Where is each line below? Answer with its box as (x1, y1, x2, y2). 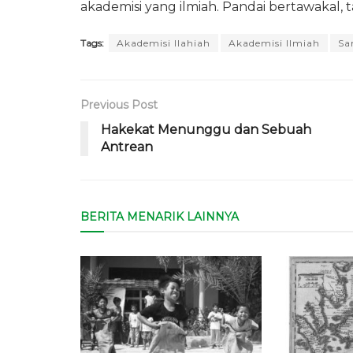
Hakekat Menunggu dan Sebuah (101, 121, 311, 137)
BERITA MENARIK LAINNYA (80, 209, 239, 224)
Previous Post (80, 97, 158, 112)
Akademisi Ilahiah (117, 36, 210, 49)
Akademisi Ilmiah (229, 36, 320, 49)
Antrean (101, 139, 153, 154)
